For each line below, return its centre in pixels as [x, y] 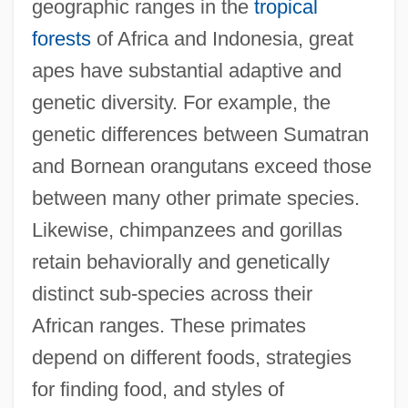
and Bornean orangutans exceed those [201, 166]
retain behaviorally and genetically [180, 261]
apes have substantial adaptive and [186, 70]
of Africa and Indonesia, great [222, 38]
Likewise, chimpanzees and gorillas [187, 229]
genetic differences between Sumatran [200, 134]
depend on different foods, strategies [191, 357]
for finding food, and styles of [158, 389]
